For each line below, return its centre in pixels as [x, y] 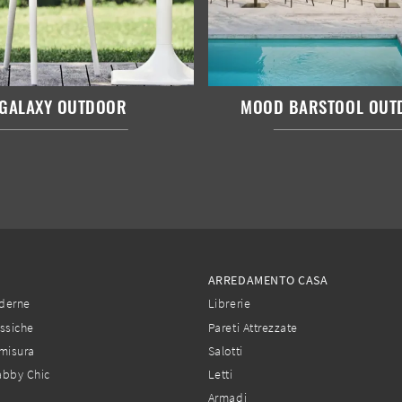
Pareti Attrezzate [253, 327]
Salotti [225, 350]
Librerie [229, 304]
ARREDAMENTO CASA [268, 280]
